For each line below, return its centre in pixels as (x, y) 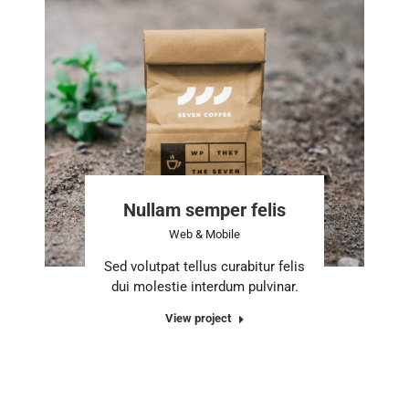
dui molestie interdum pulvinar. (204, 286)
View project (198, 318)
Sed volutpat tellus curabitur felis (204, 266)
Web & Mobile (204, 234)
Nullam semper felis (204, 210)
